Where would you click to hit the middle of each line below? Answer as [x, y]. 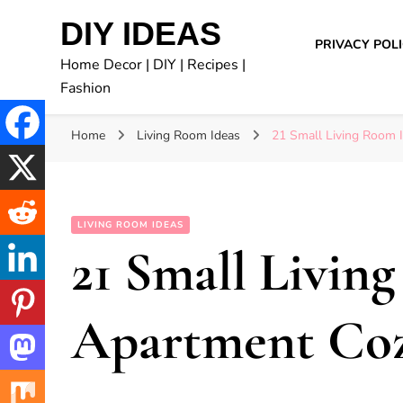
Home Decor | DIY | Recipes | [153, 65]
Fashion [86, 88]
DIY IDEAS [141, 34]
